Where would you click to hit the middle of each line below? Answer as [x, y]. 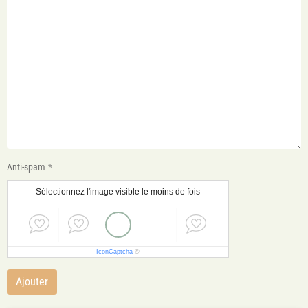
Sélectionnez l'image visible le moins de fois [118, 192]
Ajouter [32, 282]
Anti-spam [26, 167]
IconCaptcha [114, 252]
